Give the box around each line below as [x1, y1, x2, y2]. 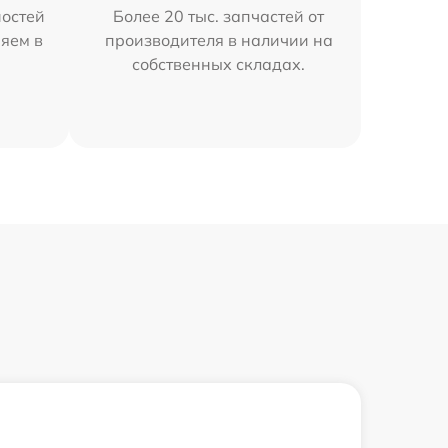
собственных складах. [132, 53, 306, 74]
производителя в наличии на [104, 29, 333, 50]
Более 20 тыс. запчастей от [113, 5, 325, 26]
